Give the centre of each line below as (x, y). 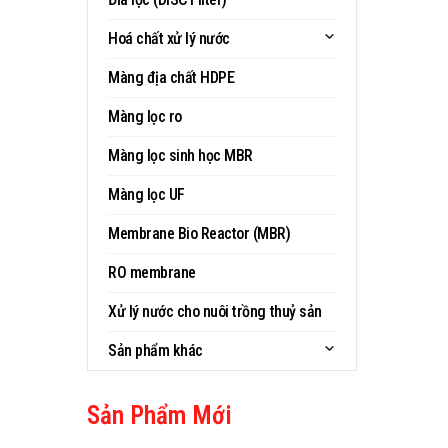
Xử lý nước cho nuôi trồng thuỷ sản (215, 311)
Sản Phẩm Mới (159, 415)
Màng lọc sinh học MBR (180, 155)
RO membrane (152, 272)
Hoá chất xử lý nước (169, 38)
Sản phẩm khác (155, 350)
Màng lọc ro (145, 116)
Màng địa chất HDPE (171, 77)
